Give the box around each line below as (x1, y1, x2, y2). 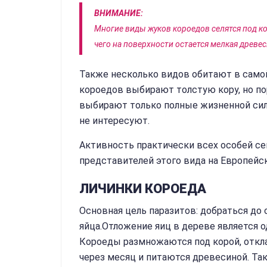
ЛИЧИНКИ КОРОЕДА (79, 181, 206, 196)
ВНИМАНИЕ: (94, 8, 143, 18)
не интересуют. (79, 115, 150, 126)
